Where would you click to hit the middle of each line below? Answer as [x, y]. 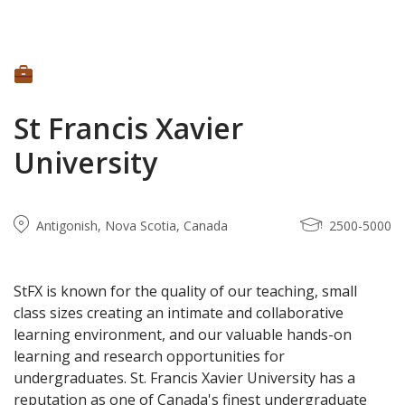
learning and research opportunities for [149, 356]
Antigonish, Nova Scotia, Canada [132, 226]
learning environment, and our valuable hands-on [183, 334]
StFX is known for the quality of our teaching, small [185, 291]
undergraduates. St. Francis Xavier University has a [184, 378]
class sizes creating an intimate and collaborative [179, 313]
